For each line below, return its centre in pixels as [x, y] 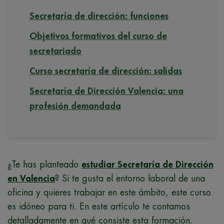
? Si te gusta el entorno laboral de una [130, 179]
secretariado [55, 51]
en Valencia [31, 179]
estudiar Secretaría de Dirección [147, 165]
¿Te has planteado [44, 165]
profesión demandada [75, 106]
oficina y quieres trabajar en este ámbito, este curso [109, 193]
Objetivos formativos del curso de [98, 36]
